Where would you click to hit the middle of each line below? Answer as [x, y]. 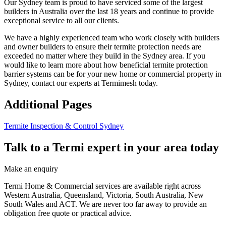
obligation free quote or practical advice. [68, 213]
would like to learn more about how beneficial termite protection [106, 65]
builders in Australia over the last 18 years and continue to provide [109, 12]
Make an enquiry [31, 168]
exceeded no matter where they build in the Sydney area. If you [105, 56]
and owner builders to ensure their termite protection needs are [103, 47]
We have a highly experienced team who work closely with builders [112, 38]
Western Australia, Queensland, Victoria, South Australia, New [104, 195]
